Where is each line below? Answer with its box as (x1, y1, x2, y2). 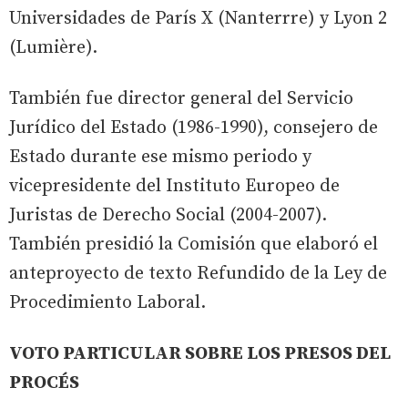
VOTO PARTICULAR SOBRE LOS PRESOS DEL (9, 342, 391, 365)
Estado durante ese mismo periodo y (9, 145, 311, 168)
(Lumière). (9, 36, 97, 59)
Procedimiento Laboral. (9, 291, 206, 314)
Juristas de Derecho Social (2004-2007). (9, 203, 327, 227)
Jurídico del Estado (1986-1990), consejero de (9, 116, 378, 139)
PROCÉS (9, 371, 87, 394)
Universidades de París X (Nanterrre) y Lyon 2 (9, 6, 387, 30)
